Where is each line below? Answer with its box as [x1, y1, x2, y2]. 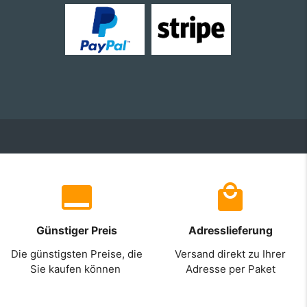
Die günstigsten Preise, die [11, 247, 143, 260]
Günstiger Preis [36, 224, 117, 237]
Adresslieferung [188, 224, 273, 237]
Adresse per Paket [185, 262, 275, 275]
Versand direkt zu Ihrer [175, 247, 286, 260]
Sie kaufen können [30, 262, 123, 275]
